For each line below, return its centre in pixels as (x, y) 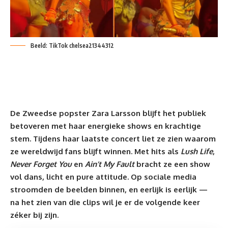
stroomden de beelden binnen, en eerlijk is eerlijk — (109, 189)
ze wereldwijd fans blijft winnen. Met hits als (95, 151)
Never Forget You (41, 164)
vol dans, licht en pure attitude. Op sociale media (103, 177)
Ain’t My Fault (110, 164)
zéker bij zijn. (34, 215)
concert (125, 138)
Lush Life (197, 151)
